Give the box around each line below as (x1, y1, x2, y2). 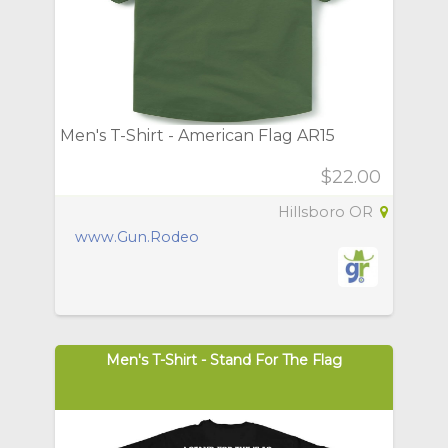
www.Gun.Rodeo (75, 228, 199, 247)
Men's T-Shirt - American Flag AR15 (60, 126, 335, 146)
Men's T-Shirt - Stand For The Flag (106, 351, 342, 370)
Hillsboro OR (278, 203, 377, 222)
